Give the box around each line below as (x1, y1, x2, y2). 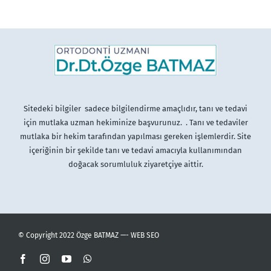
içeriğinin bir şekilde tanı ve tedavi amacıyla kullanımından (29, 145, 242, 155)
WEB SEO (130, 230, 159, 240)
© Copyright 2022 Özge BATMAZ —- (18, 230, 131, 240)
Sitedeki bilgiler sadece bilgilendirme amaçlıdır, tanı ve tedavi (24, 103, 247, 113)
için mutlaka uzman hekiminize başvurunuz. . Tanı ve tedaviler (23, 117, 248, 127)
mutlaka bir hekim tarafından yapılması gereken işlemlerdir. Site (20, 131, 251, 141)
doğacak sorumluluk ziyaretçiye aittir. (68, 159, 203, 169)
